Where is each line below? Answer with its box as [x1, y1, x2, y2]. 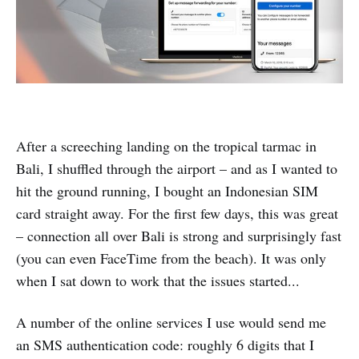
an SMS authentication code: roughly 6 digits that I [16, 335, 314, 355]
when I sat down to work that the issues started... [16, 271, 300, 291]
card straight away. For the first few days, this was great [16, 204, 338, 224]
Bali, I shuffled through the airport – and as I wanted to [16, 159, 337, 179]
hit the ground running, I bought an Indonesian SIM [16, 181, 318, 201]
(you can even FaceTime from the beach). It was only [16, 248, 326, 268]
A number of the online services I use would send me [16, 313, 326, 333]
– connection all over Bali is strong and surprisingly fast [16, 226, 341, 246]
